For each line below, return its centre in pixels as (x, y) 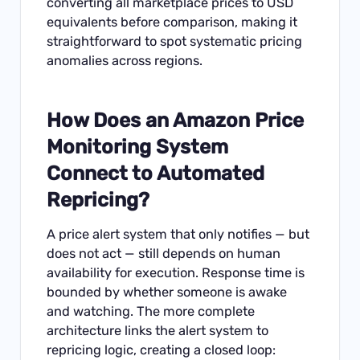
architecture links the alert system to (158, 330)
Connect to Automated (156, 173)
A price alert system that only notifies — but (178, 234)
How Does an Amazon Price (176, 120)
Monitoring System (138, 146)
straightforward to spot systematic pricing (175, 42)
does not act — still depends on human (164, 253)
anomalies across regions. (125, 61)
